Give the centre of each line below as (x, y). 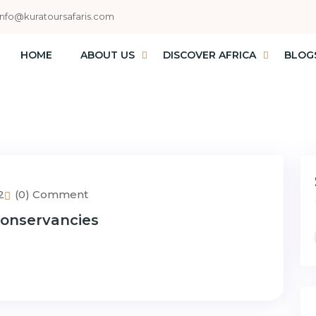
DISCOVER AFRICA (209, 55)
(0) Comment (51, 194)
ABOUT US (107, 55)
